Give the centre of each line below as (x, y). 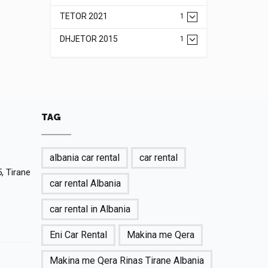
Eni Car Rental (78, 235)
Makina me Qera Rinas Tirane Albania (127, 261)
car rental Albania (85, 183)
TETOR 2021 (83, 16)
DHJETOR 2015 (89, 39)
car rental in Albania (90, 209)
